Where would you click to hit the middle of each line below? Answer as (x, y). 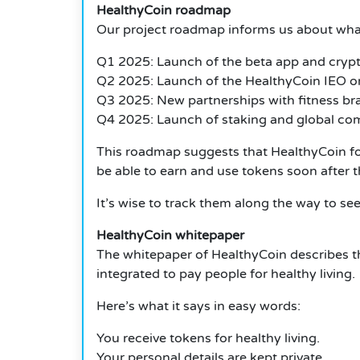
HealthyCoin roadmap (164, 11)
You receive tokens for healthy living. (208, 339)
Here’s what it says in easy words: (198, 307)
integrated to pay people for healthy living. (226, 274)
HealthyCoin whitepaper (170, 236)
